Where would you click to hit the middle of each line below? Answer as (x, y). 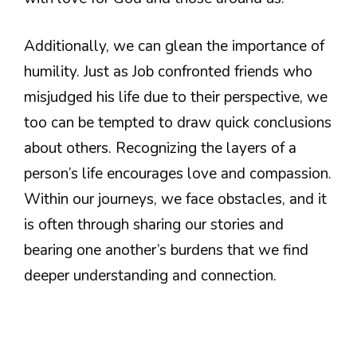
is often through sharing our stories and (154, 225)
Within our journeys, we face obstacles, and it (175, 200)
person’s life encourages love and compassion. (178, 174)
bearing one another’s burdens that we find (166, 251)
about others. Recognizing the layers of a (160, 149)
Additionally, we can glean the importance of (174, 47)
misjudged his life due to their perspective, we (176, 98)
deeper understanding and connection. (150, 276)
